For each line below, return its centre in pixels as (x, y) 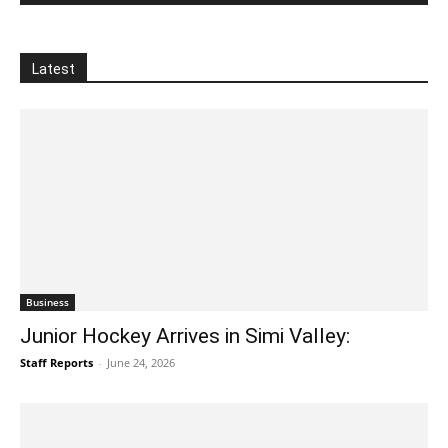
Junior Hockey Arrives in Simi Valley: (185, 335)
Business (47, 301)
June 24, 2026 (141, 362)
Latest (53, 69)
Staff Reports (56, 362)
